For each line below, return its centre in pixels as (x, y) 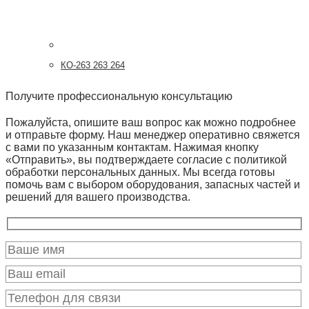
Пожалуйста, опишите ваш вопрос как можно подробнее (151, 122)
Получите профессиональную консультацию (119, 96)
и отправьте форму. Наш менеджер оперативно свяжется (153, 134)
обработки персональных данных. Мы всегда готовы (140, 172)
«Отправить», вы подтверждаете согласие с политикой (146, 159)
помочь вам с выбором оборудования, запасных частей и (153, 184)
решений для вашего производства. (98, 197)
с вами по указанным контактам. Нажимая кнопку (132, 147)
